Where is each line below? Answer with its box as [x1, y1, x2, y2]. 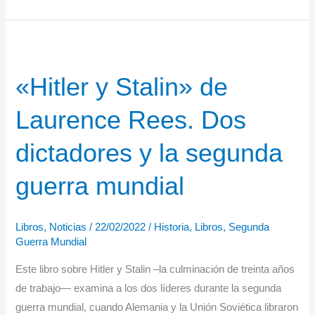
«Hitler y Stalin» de [15, 72, 229, 101]
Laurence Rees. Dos [15, 105, 247, 134]
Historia [154, 221, 190, 233]
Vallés [15, 56, 43, 67]
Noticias [49, 221, 87, 233]
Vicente [15, 37, 50, 49]
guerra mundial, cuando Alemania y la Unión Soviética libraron [15, 302, 299, 314]
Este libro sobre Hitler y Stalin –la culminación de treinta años [15, 264, 295, 276]
